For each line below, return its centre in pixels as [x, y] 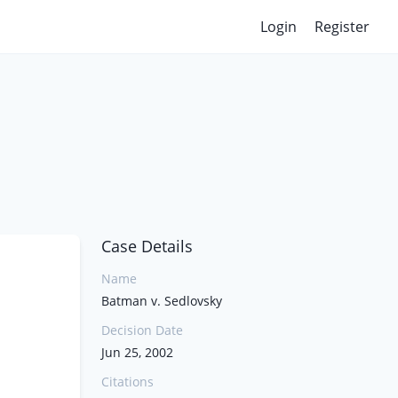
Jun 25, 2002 [137, 352]
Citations [127, 382]
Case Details [147, 246]
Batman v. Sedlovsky [162, 301]
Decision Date [142, 330]
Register [342, 27]
